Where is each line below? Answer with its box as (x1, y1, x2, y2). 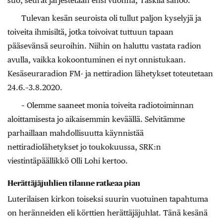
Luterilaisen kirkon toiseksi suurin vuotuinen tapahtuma (7, 194, 208, 204)
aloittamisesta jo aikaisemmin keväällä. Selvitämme (7, 114, 185, 124)
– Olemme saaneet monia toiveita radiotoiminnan (21, 100, 194, 110)
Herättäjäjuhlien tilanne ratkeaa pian (7, 179, 140, 188)
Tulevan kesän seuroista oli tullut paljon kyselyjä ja (21, 13, 201, 23)
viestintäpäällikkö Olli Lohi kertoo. (7, 156, 128, 166)
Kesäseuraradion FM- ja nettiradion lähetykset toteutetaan (7, 68, 213, 78)
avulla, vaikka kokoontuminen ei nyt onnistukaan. (7, 55, 186, 64)
